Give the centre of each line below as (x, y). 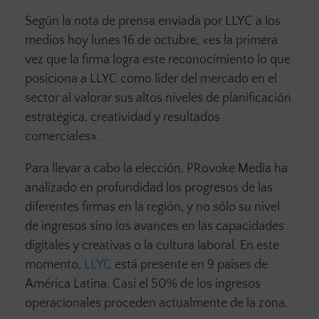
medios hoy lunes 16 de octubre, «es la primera (151, 41)
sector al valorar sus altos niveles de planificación (158, 99)
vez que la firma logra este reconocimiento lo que (158, 60)
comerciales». (62, 137)
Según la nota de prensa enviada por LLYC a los (153, 22)
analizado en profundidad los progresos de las (149, 188)
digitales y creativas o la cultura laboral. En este (152, 246)
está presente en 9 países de (190, 265)
